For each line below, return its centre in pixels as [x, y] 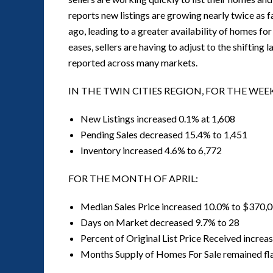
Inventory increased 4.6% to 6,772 [151, 150]
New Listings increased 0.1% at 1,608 [158, 119]
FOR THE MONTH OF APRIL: [133, 178]
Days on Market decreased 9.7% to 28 [160, 222]
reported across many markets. [133, 62]
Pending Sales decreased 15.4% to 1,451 [164, 134]
